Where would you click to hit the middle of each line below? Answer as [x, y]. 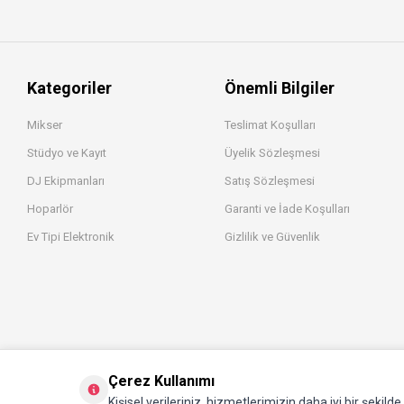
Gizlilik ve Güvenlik [272, 236]
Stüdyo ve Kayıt [67, 152]
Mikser [45, 124]
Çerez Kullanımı [161, 381]
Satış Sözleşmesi [270, 180]
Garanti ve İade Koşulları [287, 208]
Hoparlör [50, 208]
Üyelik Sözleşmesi [272, 152]
